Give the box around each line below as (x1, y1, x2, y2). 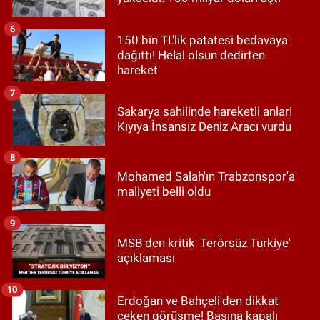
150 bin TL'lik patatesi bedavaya (117, 32, 288, 47)
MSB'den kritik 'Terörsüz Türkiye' (117, 235, 291, 250)
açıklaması (117, 250, 175, 265)
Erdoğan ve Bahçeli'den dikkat (117, 293, 279, 308)
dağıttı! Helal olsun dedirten (117, 47, 265, 62)
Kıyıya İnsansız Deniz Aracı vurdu (117, 119, 291, 134)
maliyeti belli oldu (117, 184, 211, 199)
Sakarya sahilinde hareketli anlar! (117, 104, 292, 119)
